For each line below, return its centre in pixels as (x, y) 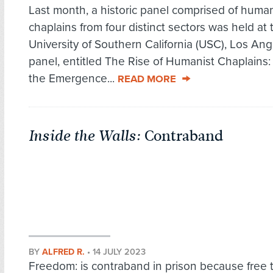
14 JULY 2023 (119, 252)
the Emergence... (73, 79)
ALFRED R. (63, 252)
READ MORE (147, 80)
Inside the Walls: (85, 136)
